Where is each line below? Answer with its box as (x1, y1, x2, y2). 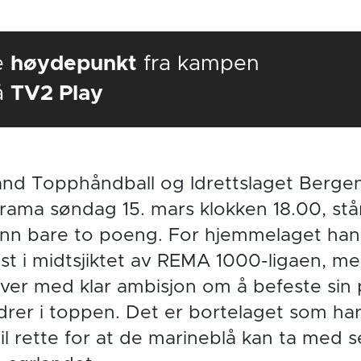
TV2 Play (10, 83, 104, 105)
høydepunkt (10, 53, 138, 75)
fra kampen (143, 53, 260, 75)
